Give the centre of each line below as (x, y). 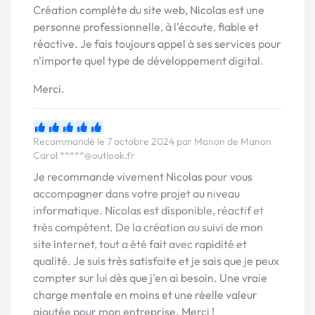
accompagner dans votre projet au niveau (136, 194)
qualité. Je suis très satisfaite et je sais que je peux (156, 261)
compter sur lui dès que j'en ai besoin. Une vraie (150, 278)
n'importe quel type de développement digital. (148, 61)
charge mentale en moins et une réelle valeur (145, 295)
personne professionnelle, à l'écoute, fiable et (146, 27)
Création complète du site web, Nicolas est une (149, 10)
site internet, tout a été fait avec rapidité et (140, 244)
